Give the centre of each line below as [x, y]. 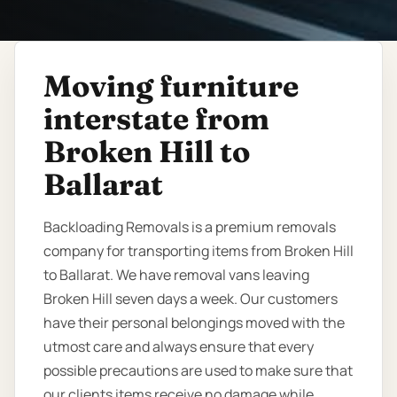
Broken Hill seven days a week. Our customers [191, 299]
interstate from [156, 119]
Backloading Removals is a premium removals [190, 227]
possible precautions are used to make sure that [198, 371]
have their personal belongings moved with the [194, 323]
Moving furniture [171, 86]
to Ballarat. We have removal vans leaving [176, 275]
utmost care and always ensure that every [179, 347]
